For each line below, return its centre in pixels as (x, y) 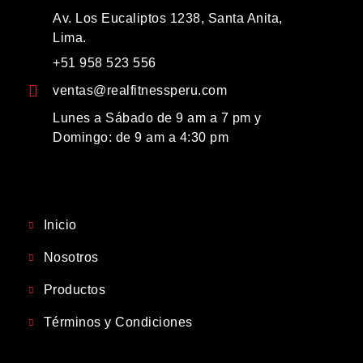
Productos (75, 289)
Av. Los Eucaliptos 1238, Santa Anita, (168, 18)
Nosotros (71, 257)
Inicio (60, 224)
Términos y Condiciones (118, 322)
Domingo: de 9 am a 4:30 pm (141, 137)
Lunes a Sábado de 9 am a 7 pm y (157, 117)
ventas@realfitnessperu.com (140, 90)
